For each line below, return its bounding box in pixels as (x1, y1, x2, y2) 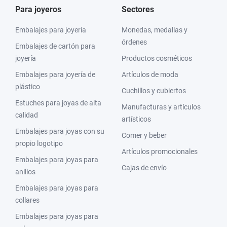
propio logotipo (15, 139, 63, 147)
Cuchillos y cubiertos (122, 87, 186, 95)
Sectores (122, 5, 154, 14)
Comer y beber (122, 131, 167, 139)
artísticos (122, 115, 151, 123)
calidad (15, 111, 38, 119)
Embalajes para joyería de (15, 70, 95, 79)
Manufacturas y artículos (122, 103, 201, 111)
